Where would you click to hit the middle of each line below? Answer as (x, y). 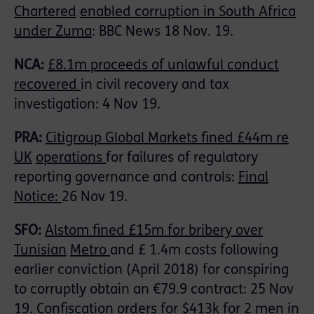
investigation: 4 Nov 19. (87, 105)
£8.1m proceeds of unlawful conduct (163, 66)
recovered (47, 86)
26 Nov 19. (95, 198)
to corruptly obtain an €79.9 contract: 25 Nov (154, 291)
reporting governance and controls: (126, 178)
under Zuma (53, 33)
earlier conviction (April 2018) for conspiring (151, 271)
